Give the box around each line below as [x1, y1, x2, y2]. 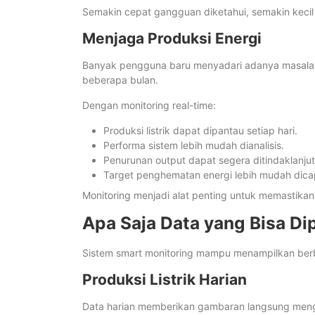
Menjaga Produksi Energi [82, 29, 262, 47]
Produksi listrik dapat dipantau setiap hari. [103, 124, 297, 136]
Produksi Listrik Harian [82, 271, 247, 289]
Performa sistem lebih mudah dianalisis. [103, 139, 284, 151]
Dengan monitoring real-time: [82, 98, 216, 111]
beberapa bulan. [82, 73, 158, 86]
